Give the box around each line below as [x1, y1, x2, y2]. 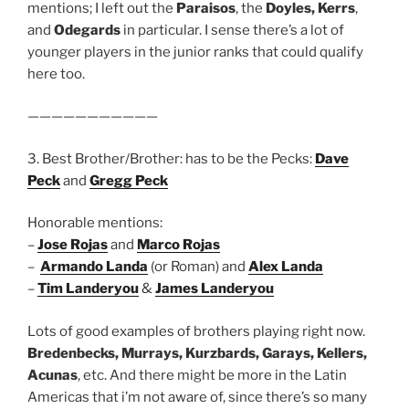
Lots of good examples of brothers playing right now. [27, 322, 365, 340]
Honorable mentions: [27, 215, 163, 232]
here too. [27, 65, 85, 82]
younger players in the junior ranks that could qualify [27, 43, 363, 60]
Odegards [54, 21, 123, 38]
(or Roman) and [148, 258, 248, 276]
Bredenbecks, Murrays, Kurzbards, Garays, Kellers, [27, 344, 367, 362]
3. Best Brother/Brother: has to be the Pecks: [27, 150, 315, 167]
